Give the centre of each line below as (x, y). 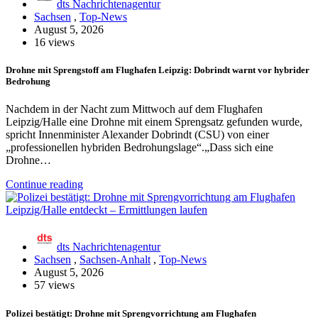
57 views (54, 285)
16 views (54, 43)
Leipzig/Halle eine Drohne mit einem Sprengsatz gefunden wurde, (154, 122)
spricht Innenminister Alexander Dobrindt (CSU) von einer (137, 135)
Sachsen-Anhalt (115, 260)
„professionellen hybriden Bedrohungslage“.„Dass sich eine (139, 148)
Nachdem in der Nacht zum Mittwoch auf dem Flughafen (134, 109)
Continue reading (44, 185)
